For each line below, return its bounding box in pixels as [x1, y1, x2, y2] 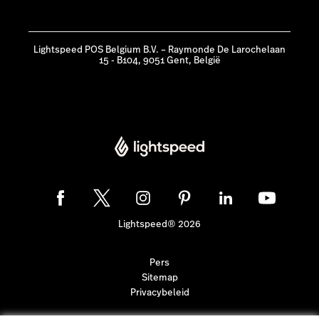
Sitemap [141, 271, 178, 285]
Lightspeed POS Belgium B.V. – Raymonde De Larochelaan [33, 43, 286, 56]
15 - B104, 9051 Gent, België [98, 53, 221, 67]
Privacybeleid [130, 286, 189, 300]
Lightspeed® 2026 [118, 217, 201, 231]
